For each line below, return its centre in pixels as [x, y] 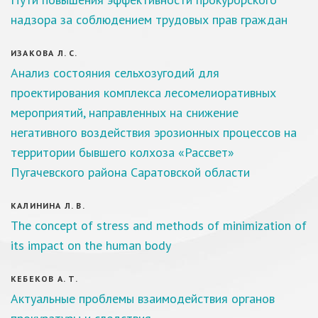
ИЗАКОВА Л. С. [44, 53]
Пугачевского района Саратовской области [130, 172]
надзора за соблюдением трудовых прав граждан [149, 20]
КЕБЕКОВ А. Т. [45, 279]
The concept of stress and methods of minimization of [159, 225]
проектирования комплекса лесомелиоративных [143, 93]
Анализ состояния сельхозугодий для [115, 73]
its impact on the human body [91, 245]
